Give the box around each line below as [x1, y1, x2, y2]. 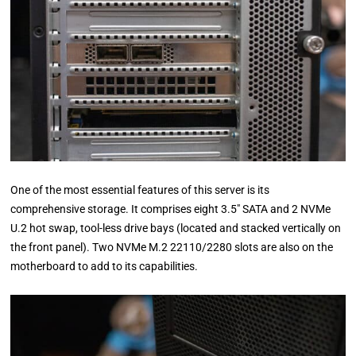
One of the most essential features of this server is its [10, 183, 270, 196]
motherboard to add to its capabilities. [10, 259, 199, 273]
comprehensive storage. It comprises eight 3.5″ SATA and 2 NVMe [10, 202, 331, 215]
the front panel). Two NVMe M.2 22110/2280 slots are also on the [10, 240, 334, 253]
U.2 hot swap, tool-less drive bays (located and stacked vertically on [10, 221, 342, 234]
